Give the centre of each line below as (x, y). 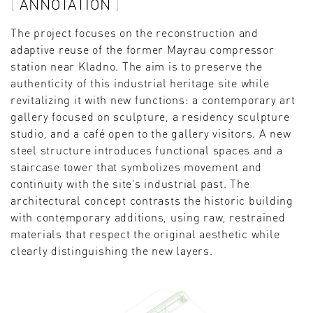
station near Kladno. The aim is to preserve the (137, 66)
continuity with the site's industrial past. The (130, 183)
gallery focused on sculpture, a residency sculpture (150, 116)
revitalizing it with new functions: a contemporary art (153, 99)
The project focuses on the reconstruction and (134, 32)
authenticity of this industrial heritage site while (140, 82)
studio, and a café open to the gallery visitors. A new (151, 133)
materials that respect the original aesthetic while (145, 233)
